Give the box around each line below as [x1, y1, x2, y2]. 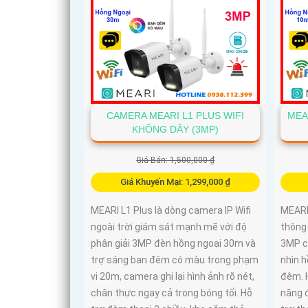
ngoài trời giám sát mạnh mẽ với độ [91, 221, 247, 232]
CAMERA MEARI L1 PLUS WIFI [107, 109, 245, 121]
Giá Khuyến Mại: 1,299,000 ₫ [120, 176, 231, 187]
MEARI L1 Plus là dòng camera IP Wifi [91, 204, 251, 216]
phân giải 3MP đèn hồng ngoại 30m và [91, 237, 256, 249]
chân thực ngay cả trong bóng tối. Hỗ [91, 287, 252, 298]
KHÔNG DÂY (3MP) [132, 123, 219, 135]
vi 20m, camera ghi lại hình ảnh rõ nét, [91, 270, 254, 282]
